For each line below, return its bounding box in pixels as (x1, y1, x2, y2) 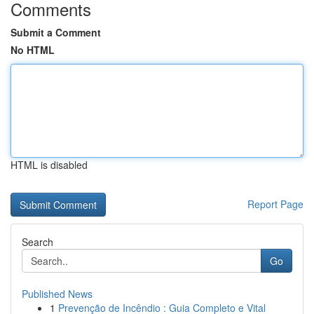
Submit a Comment (11, 25, 101, 39)
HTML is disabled (11, 158, 88, 172)
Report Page (247, 197, 303, 211)
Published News (22, 287, 93, 301)
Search (22, 235, 53, 249)
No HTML (11, 43, 55, 57)
